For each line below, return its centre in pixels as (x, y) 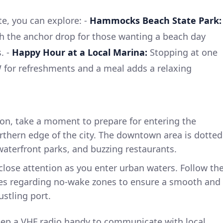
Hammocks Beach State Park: (156, 20)
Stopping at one (182, 52)
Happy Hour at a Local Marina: (80, 52)
